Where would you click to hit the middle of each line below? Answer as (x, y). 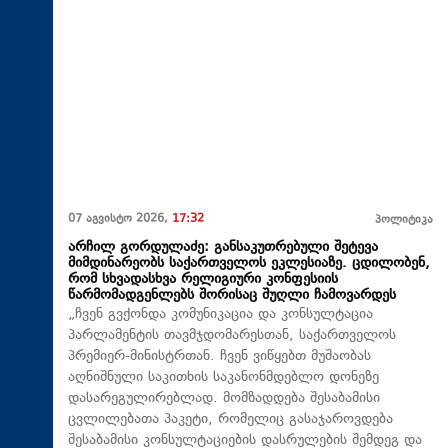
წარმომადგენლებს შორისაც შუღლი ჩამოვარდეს (232, 295)
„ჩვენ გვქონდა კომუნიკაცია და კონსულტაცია (220, 314)
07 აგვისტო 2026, (120, 219)
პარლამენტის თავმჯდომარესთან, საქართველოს (232, 335)
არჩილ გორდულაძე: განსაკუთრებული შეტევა (223, 247)
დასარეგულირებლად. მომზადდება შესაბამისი (224, 398)
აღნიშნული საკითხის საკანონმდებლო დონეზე (223, 377)
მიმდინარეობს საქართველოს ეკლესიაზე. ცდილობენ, (249, 263)
